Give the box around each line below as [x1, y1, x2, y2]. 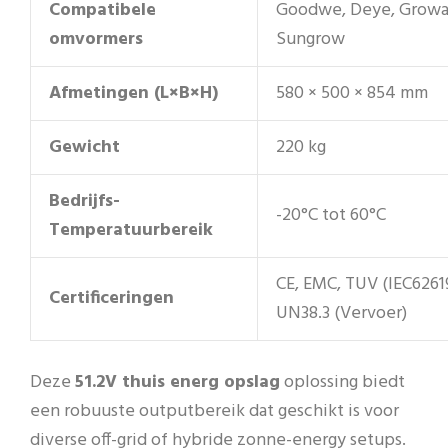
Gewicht [49, 132, 120, 162]
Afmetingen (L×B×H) [49, 78, 218, 108]
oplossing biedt [280, 367, 405, 397]
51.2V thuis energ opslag [75, 367, 280, 397]
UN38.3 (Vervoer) [276, 298, 407, 328]
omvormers [49, 24, 143, 54]
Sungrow [276, 24, 345, 54]
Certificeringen [49, 283, 174, 313]
